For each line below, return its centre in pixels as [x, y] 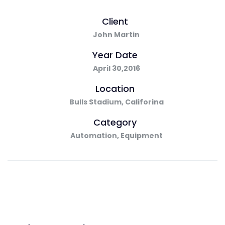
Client [115, 21]
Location [115, 89]
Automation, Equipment [116, 136]
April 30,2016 [116, 68]
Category [115, 122]
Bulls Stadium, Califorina [116, 102]
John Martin [116, 35]
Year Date [115, 55]
